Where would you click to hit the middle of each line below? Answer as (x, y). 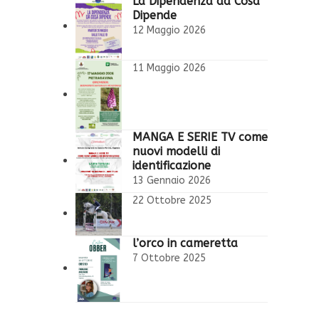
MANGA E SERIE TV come (200, 137)
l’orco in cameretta (185, 243)
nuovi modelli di (176, 152)
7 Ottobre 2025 (169, 258)
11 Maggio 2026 (169, 68)
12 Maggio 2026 (169, 30)
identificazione (172, 166)
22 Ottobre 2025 (172, 201)
